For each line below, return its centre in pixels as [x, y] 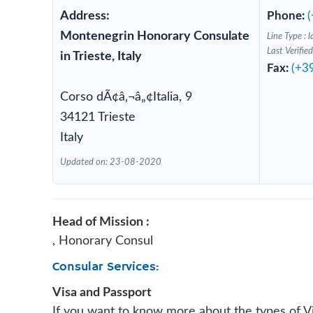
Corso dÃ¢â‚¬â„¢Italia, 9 [126, 97]
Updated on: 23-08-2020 [111, 162]
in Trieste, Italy [101, 57]
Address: [85, 16]
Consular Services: [105, 267]
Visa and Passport [102, 293]
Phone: [287, 16]
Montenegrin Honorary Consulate [155, 36]
